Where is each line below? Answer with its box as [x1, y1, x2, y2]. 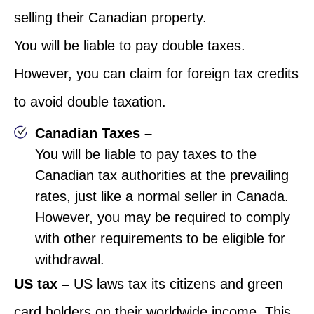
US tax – [14, 275, 69, 292]
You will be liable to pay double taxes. [14, 37, 245, 53]
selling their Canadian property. [14, 9, 211, 25]
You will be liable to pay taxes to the [35, 146, 257, 162]
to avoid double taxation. [14, 93, 170, 109]
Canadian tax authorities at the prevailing [35, 167, 289, 183]
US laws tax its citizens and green [69, 275, 283, 292]
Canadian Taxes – [35, 125, 152, 141]
